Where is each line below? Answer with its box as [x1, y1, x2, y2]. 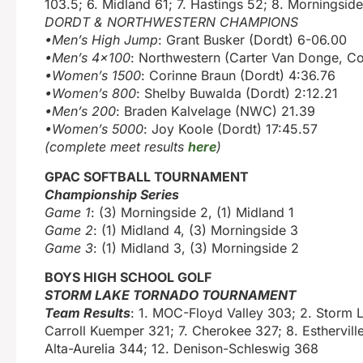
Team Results [45, 304, 130, 321]
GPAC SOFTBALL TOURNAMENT [45, 168, 249, 185]
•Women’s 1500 [45, 67, 141, 84]
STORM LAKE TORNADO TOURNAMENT [45, 286, 297, 303]
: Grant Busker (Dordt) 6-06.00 [158, 32, 347, 49]
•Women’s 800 [45, 85, 136, 102]
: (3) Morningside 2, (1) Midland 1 [91, 203, 294, 220]
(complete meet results [45, 139, 188, 156]
